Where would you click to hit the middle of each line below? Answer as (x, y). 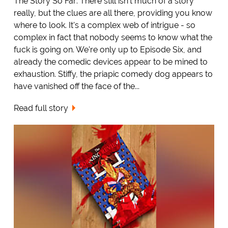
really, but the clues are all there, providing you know (113, 13)
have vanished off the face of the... (76, 87)
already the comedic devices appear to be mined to (110, 62)
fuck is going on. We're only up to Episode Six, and (107, 50)
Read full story (41, 108)
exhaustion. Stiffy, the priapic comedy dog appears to (113, 74)
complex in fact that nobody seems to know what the (113, 38)
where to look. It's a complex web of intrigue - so (104, 25)
